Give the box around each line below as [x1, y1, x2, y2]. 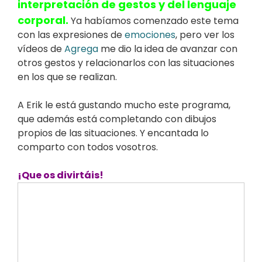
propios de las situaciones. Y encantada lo [18, 126, 209, 140]
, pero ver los [175, 27, 235, 42]
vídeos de [18, 42, 64, 56]
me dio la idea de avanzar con [98, 42, 237, 56]
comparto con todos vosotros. [18, 140, 158, 154]
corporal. [18, 12, 68, 27]
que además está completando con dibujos [18, 112, 216, 126]
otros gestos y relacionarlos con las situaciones [18, 56, 235, 70]
